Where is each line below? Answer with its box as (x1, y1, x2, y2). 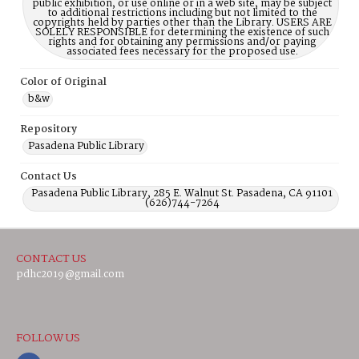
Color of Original (20, 74, 107, 91)
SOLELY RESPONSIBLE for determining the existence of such (34, 24, 329, 41)
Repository (20, 121, 77, 138)
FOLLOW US (16, 329, 80, 347)
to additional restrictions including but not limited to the (46, 5, 317, 22)
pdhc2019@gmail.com (16, 266, 124, 283)
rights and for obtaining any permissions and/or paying (48, 34, 316, 50)
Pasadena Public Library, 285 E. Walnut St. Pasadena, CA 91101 (31, 185, 333, 202)
